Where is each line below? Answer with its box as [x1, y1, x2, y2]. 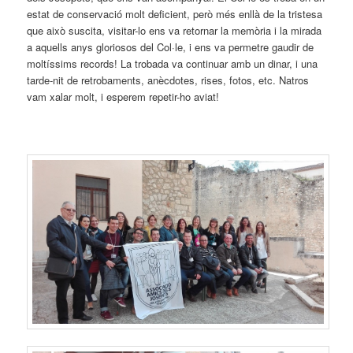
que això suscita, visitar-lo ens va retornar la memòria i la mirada [27, 22, 322, 38]
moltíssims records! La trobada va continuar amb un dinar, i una [27, 55, 318, 71]
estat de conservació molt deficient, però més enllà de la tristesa [27, 6, 323, 21]
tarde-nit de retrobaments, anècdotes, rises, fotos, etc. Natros [27, 72, 310, 87]
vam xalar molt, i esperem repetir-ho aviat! [27, 88, 220, 104]
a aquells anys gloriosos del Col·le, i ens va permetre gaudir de [27, 39, 314, 54]
